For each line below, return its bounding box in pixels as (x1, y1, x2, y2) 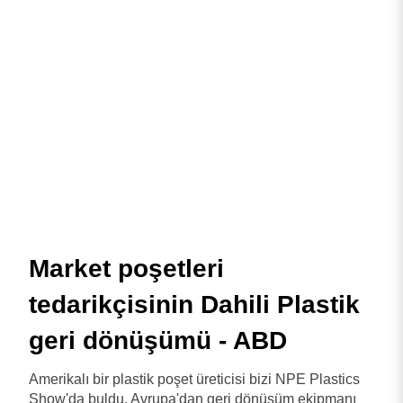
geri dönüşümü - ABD (29, 327, 287, 355)
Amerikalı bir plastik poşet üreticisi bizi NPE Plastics (29, 372, 360, 388)
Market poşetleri (29, 255, 224, 283)
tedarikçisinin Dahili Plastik (29, 291, 360, 319)
